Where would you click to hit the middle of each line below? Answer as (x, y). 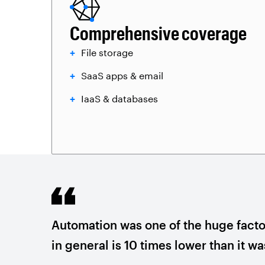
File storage (107, 52)
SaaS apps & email (122, 75)
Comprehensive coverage (158, 33)
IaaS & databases (119, 98)
